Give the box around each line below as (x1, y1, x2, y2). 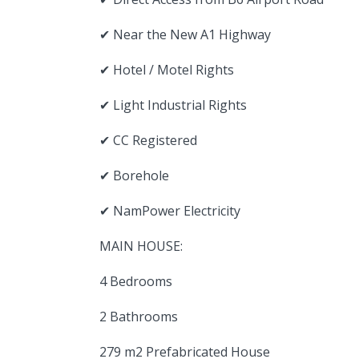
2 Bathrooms (99, 308, 178, 325)
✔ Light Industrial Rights (99, 96, 247, 114)
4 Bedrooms (99, 272, 172, 290)
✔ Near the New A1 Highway (99, 26, 271, 43)
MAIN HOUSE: (99, 237, 183, 255)
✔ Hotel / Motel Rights (99, 61, 234, 79)
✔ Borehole (99, 167, 169, 184)
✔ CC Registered (99, 131, 197, 149)
